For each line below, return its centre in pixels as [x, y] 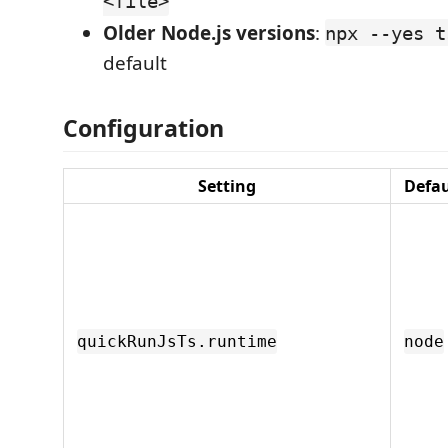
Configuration [143, 128]
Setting [227, 186]
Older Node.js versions [209, 32]
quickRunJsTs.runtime [177, 341]
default [135, 62]
